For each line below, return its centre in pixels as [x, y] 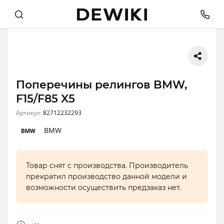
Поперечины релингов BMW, [101, 85]
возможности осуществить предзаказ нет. [103, 188]
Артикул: [29, 113]
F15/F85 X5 [45, 99]
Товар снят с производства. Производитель [107, 166]
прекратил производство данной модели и [106, 177]
